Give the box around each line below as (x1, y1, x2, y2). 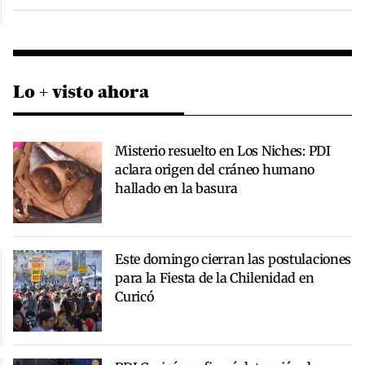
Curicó (115, 288, 154, 305)
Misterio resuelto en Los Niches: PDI (115, 142, 331, 159)
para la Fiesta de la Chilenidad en (115, 269, 314, 286)
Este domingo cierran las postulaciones (115, 250, 352, 267)
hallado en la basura (115, 179, 238, 196)
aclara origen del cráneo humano (115, 161, 315, 178)
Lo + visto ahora (13, 81, 149, 102)
